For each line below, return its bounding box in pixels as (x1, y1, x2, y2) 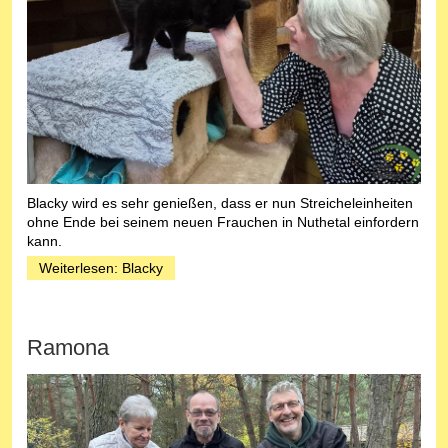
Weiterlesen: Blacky (39, 259, 163, 276)
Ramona (27, 334, 109, 360)
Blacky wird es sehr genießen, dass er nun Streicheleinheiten (27, 194, 413, 211)
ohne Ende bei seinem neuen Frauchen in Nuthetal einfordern (27, 213, 419, 230)
